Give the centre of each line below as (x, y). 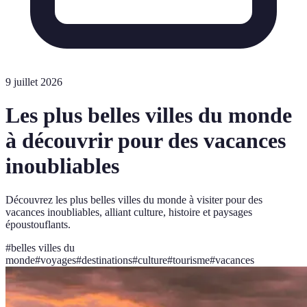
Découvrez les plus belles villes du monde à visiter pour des (134, 199)
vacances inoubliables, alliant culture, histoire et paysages (129, 212)
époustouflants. (38, 224)
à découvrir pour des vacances (146, 141)
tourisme (191, 260)
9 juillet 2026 (34, 82)
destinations (107, 260)
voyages (58, 260)
